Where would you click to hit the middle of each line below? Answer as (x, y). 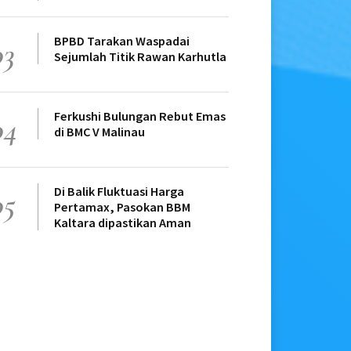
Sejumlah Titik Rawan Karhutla (140, 57)
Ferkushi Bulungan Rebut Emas (140, 116)
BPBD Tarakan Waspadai (122, 41)
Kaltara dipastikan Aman (123, 223)
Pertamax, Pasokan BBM (122, 207)
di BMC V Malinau (100, 132)
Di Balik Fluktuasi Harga (119, 192)
